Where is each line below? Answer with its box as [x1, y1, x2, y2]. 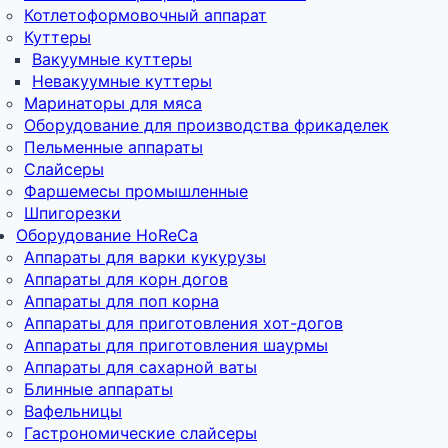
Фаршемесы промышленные [24, 180, 248, 201]
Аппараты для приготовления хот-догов [24, 312, 343, 333]
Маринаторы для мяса [24, 92, 202, 113]
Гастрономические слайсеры [24, 422, 257, 443]
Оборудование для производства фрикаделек [24, 114, 389, 135]
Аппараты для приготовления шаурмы [24, 334, 328, 355]
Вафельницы [24, 400, 122, 421]
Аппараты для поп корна [24, 290, 219, 311]
